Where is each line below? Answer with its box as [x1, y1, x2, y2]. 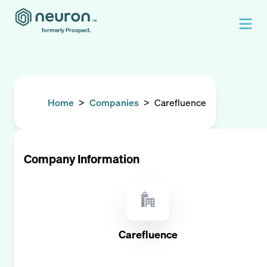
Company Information [24, 151, 139, 167]
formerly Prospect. [42, 26, 91, 34]
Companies [89, 96, 139, 109]
